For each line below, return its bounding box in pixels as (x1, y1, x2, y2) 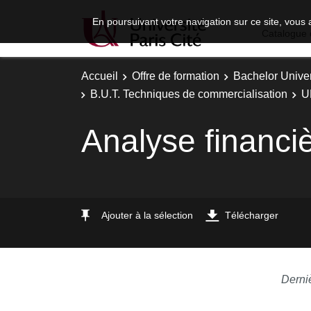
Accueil (81, 70, 118, 82)
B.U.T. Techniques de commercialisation (90, 87, 287, 100)
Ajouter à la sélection (101, 209, 193, 221)
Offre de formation (132, 70, 219, 82)
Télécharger (225, 209, 278, 221)
